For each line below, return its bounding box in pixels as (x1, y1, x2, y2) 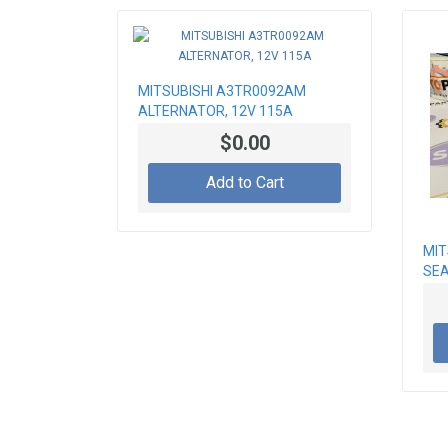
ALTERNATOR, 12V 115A (138, 103, 293, 120)
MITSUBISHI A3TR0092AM (138, 83, 306, 100)
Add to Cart (205, 173, 284, 193)
